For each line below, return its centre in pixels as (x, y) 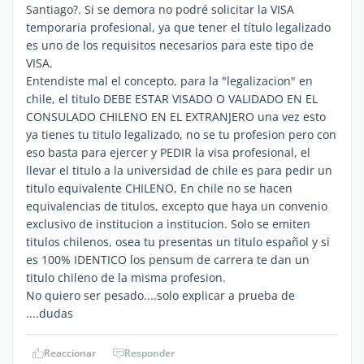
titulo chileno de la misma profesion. (126, 277)
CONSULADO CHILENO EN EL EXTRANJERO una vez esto (176, 116)
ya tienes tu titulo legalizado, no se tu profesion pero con (181, 134)
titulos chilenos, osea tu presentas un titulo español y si (178, 241)
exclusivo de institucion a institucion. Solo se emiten (168, 223)
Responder (149, 353)
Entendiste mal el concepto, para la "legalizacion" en (169, 80)
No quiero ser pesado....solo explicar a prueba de (160, 295)
